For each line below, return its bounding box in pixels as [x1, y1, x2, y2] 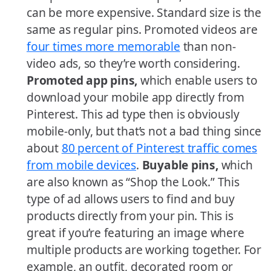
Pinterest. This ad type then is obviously [27, 106, 240, 123]
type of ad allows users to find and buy [27, 191, 235, 207]
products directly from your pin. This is [27, 207, 233, 224]
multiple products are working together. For [27, 241, 261, 258]
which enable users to [140, 72, 258, 89]
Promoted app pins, [27, 72, 140, 89]
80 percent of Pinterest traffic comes [61, 140, 257, 157]
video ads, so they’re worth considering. [27, 55, 240, 72]
